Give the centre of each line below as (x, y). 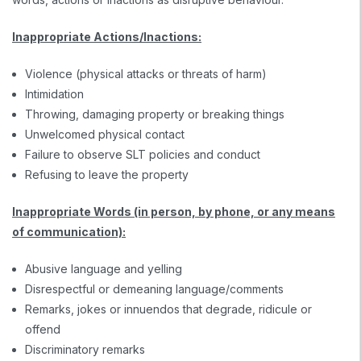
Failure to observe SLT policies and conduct (143, 155)
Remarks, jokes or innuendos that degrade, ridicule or (169, 309)
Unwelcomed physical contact (105, 135)
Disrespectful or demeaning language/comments (155, 289)
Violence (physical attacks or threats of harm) (146, 74)
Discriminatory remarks (85, 350)
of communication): (69, 232)
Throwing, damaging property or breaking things (155, 114)
